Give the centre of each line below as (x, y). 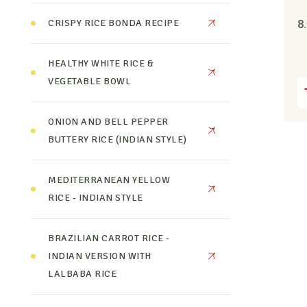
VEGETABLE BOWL (90, 81)
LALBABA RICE (83, 274)
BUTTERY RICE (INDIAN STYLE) (118, 139)
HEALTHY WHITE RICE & (101, 63)
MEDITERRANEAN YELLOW (109, 180)
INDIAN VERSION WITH (100, 256)
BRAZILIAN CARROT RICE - (109, 238)
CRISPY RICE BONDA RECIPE (114, 23)
